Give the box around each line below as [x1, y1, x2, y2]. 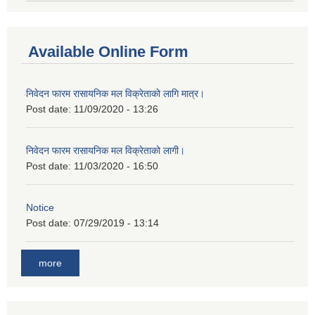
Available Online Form [28, 43, 188, 61]
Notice [26, 202, 54, 214]
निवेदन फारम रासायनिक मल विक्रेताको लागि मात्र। [26, 88, 205, 100]
